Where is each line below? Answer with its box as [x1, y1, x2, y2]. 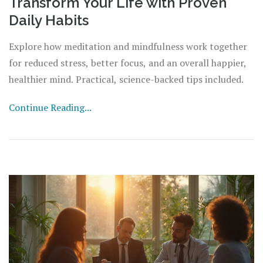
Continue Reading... [9, 100, 92, 114]
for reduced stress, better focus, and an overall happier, [9, 56, 247, 69]
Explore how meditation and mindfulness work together [9, 39, 247, 53]
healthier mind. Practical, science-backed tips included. [9, 72, 244, 86]
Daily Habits [9, 11, 89, 29]
